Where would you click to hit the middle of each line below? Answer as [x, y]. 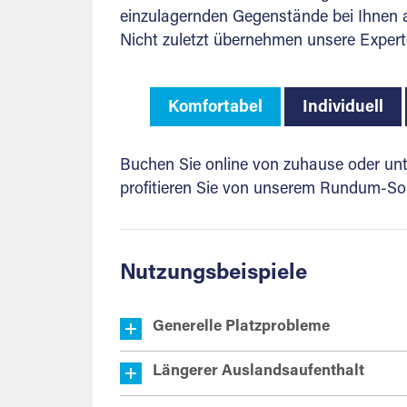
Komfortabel [215, 108]
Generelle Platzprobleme [241, 328]
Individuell [342, 108]
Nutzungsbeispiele [213, 273]
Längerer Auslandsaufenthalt [258, 372]
